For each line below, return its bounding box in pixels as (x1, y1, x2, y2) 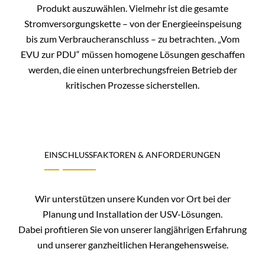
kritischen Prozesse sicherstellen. (66, 79, 199, 91)
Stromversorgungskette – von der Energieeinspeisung (24, 17, 241, 29)
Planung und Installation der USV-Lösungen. (43, 208, 222, 219)
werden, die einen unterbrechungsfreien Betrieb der (28, 63, 237, 75)
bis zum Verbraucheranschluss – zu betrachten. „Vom (25, 33, 240, 44)
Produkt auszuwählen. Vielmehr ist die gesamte (37, 2, 228, 14)
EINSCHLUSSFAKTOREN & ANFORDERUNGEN (44, 149, 221, 160)
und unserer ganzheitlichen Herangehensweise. (37, 238, 228, 250)
